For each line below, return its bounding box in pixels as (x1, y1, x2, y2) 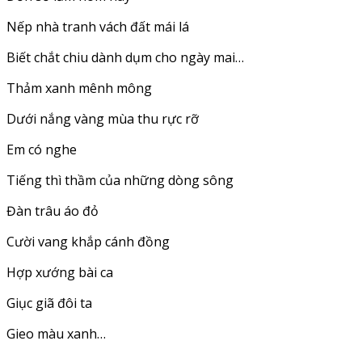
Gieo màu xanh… (6, 325, 106, 343)
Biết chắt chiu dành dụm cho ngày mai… (6, 48, 244, 67)
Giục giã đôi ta (6, 294, 92, 313)
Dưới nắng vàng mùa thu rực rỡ (6, 110, 199, 128)
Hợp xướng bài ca (6, 263, 113, 282)
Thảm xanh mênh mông (6, 79, 152, 98)
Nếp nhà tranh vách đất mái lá (6, 18, 189, 36)
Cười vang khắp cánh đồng (6, 233, 170, 251)
